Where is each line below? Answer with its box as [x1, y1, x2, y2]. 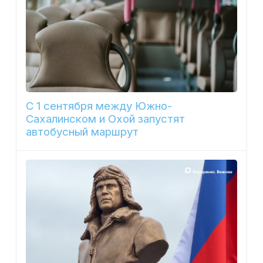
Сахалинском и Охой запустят [25, 112, 185, 126]
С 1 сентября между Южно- [25, 99, 172, 113]
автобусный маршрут [25, 125, 139, 139]
